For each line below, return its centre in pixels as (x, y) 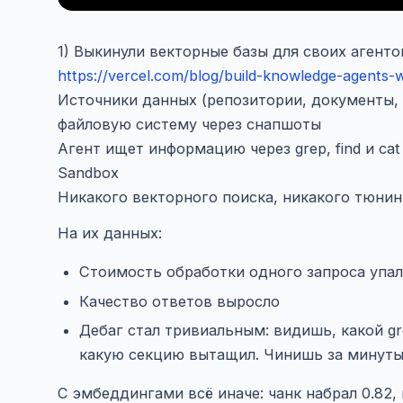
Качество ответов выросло (179, 301)
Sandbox (88, 172)
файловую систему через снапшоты (189, 124)
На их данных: (110, 233)
